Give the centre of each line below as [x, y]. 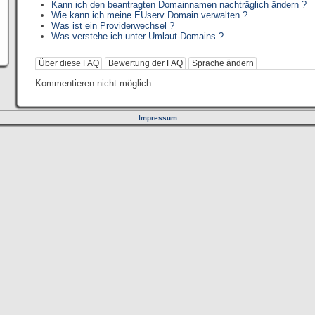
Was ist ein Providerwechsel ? [113, 26]
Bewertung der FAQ [145, 63]
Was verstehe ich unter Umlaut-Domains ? [138, 36]
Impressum [157, 118]
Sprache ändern [223, 63]
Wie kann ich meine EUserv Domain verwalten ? [150, 15]
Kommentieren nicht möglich [93, 83]
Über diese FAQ [69, 63]
